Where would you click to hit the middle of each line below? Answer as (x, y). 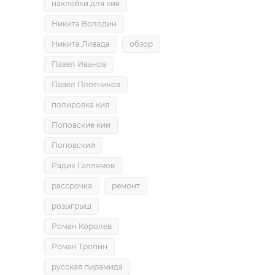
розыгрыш (72, 206)
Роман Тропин (79, 246)
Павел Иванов (79, 64)
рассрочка (72, 186)
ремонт (126, 186)
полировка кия (80, 105)
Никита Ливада (81, 44)
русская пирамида (87, 267)
